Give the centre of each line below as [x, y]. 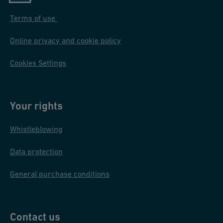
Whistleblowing [36, 129]
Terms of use [34, 18]
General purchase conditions [60, 174]
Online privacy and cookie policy [65, 40]
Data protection [36, 151]
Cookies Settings [38, 63]
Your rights [36, 106]
